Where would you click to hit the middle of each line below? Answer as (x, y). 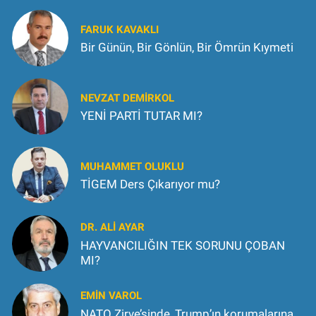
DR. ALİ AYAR (113, 227)
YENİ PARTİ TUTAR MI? (141, 116)
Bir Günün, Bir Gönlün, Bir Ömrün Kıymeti (187, 47)
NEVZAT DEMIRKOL (127, 98)
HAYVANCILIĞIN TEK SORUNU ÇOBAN (183, 245)
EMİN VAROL (111, 296)
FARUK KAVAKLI (120, 29)
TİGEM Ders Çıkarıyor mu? (150, 184)
